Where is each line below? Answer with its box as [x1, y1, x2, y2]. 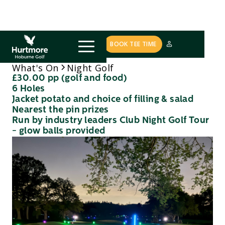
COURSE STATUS [41, 39, 91, 48]
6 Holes [12, 84, 45, 94]
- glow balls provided [12, 126, 105, 136]
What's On [12, 62, 59, 74]
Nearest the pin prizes [12, 105, 109, 115]
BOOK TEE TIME [110, 39, 157, 48]
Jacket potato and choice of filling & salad [12, 94, 194, 104]
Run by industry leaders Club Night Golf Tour [12, 116, 209, 126]
